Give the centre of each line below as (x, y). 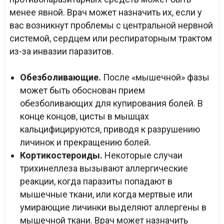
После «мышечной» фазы (155, 77)
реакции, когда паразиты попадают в (96, 181)
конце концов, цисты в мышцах (84, 116)
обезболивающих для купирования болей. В (111, 103)
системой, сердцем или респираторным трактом (111, 38)
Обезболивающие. (60, 77)
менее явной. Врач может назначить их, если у (106, 12)
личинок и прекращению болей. (85, 142)
